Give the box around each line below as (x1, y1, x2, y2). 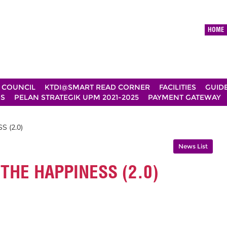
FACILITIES (159, 83, 196, 92)
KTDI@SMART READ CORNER (45, 83, 150, 92)
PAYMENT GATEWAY (148, 93, 221, 102)
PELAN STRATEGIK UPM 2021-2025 (14, 93, 139, 102)
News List (178, 142, 208, 150)
